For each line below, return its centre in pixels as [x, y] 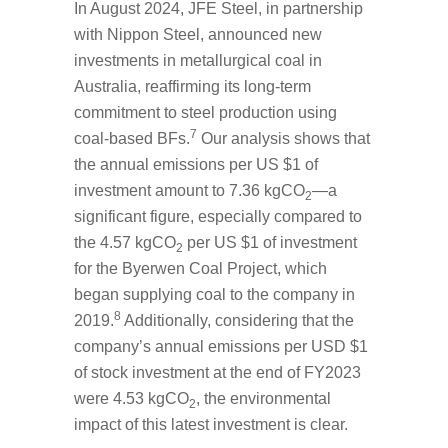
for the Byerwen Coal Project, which [200, 268]
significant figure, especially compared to [218, 216]
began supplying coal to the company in [214, 294]
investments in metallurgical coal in [198, 60]
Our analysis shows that [283, 138]
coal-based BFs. [132, 138]
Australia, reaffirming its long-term [192, 86]
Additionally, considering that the [237, 320]
